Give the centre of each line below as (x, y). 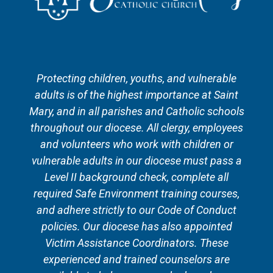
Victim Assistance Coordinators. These (136, 243)
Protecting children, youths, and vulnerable (136, 78)
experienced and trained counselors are (136, 259)
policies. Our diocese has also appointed (136, 226)
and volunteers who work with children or (136, 144)
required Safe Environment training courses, (136, 193)
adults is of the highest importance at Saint (136, 94)
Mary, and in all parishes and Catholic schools (136, 111)
